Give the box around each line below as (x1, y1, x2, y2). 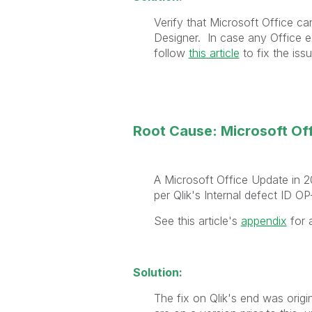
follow (153, 45, 189, 60)
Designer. (153, 30, 204, 45)
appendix (240, 213, 287, 228)
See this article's (153, 213, 241, 228)
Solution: (132, 265, 182, 279)
